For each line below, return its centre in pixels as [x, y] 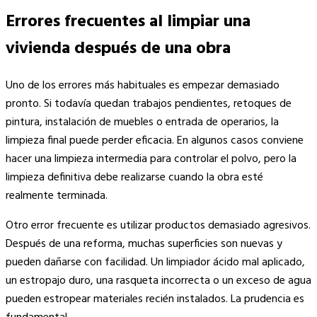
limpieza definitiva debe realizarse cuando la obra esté [134, 177]
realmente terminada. [57, 196]
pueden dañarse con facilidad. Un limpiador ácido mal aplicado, [155, 262]
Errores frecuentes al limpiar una [128, 22]
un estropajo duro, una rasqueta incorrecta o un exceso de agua [158, 281]
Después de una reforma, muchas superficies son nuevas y [144, 244]
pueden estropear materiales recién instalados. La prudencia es [155, 299]
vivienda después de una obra [118, 48]
